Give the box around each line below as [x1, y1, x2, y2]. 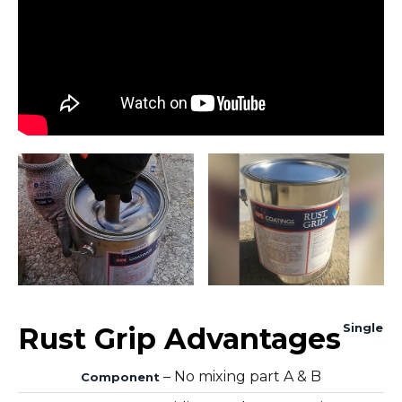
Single [342, 319, 383, 335]
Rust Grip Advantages [18, 320, 341, 356]
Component [81, 369, 160, 384]
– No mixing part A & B [160, 367, 321, 385]
